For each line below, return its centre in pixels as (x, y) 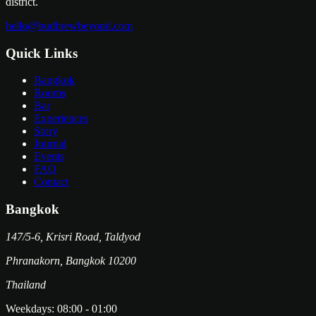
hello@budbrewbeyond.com (69, 25)
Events (49, 157)
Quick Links (42, 53)
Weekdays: (30, 308)
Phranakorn (33, 260)
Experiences (61, 119)
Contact (51, 182)
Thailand (26, 284)
